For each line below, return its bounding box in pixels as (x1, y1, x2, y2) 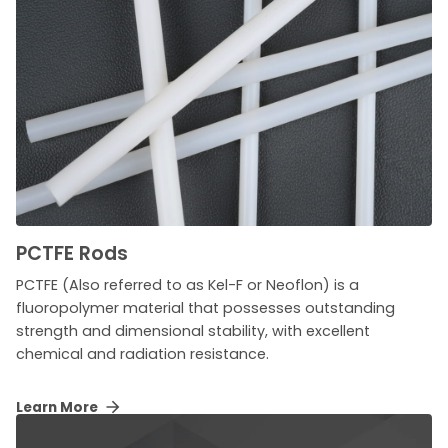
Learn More (16, 397, 101, 417)
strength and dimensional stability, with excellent (16, 320, 370, 341)
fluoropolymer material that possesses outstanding (16, 297, 395, 318)
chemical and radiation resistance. (16, 343, 269, 364)
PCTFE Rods (16, 239, 128, 267)
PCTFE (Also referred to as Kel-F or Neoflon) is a (16, 274, 359, 295)
